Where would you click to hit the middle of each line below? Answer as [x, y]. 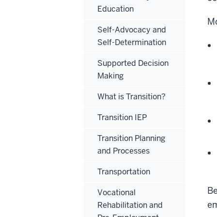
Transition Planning [131, 138]
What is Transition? [132, 96]
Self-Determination [132, 42]
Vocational [116, 192]
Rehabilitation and [130, 205]
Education [116, 9]
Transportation [124, 171]
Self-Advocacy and [132, 30]
